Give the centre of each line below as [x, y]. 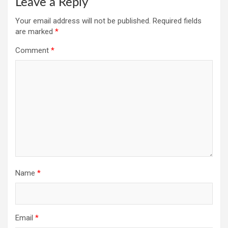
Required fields [177, 21]
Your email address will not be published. [83, 21]
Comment [33, 50]
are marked [35, 31]
